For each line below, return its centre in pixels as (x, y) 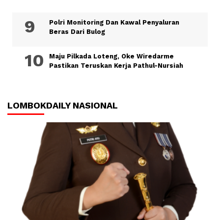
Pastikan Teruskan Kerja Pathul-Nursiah (116, 65)
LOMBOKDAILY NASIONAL (63, 105)
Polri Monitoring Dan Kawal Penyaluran (114, 22)
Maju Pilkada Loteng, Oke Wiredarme (111, 56)
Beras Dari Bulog (77, 31)
